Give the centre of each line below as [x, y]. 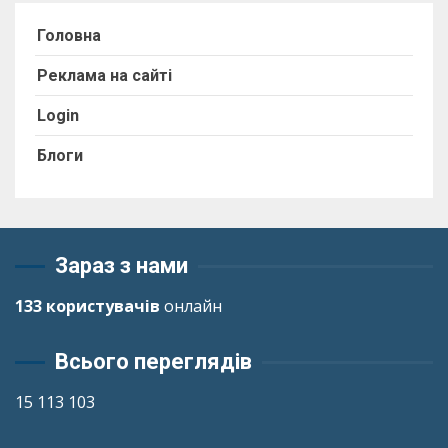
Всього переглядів [153, 361]
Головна [69, 35]
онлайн [191, 306]
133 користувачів [87, 306]
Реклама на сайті [104, 75]
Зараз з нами [121, 265]
